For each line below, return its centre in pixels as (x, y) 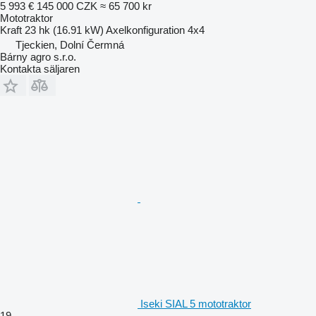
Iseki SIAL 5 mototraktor (196, 303)
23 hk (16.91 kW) (64, 30)
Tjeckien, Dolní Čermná (70, 44)
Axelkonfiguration (145, 30)
